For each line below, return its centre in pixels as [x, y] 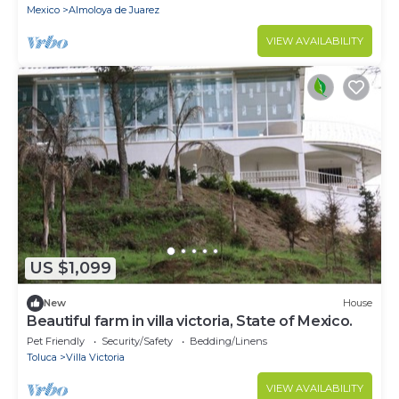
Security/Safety [137, 341]
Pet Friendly [56, 341]
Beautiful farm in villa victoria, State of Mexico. [190, 321]
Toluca [42, 357]
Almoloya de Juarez [114, 9]
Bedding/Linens [228, 341]
